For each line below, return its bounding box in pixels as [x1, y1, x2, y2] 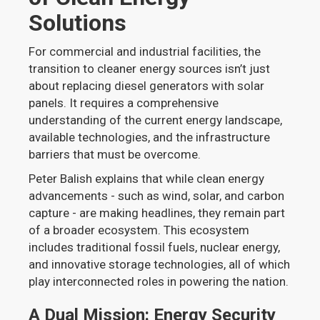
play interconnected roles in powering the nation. [29, 274, 289, 289]
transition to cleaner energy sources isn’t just [29, 61, 271, 76]
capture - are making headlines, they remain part [29, 206, 286, 220]
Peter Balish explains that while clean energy [29, 171, 265, 186]
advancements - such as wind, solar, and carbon [29, 189, 285, 203]
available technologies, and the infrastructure [29, 130, 271, 144]
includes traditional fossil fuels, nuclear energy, [29, 240, 281, 254]
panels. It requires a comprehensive [29, 96, 219, 110]
